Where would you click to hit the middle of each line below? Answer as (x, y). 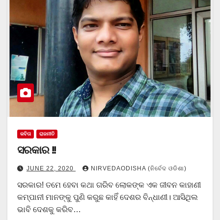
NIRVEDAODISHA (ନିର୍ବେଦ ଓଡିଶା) (139, 169)
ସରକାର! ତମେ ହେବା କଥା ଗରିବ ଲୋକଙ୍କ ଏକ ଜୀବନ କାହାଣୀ (109, 185)
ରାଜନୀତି (47, 134)
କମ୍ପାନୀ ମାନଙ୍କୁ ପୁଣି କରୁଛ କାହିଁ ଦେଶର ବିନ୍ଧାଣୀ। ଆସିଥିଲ (108, 197)
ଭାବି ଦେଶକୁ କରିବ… (49, 210)
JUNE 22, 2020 (51, 169)
